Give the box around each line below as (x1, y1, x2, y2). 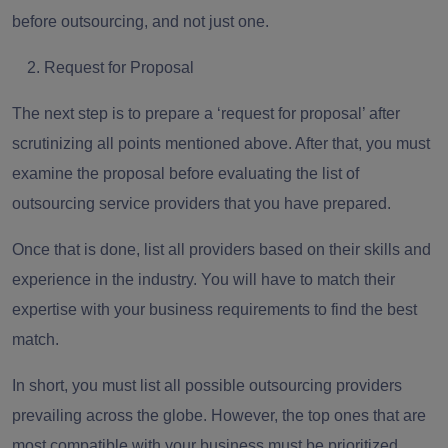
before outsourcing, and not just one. (12, 12, 273, 30)
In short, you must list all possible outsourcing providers (12, 376, 402, 394)
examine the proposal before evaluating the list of (12, 164, 359, 182)
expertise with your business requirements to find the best (12, 300, 417, 318)
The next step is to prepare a (12, 104, 217, 122)
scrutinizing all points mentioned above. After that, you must (12, 134, 430, 152)
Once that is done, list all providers (12, 240, 259, 258)
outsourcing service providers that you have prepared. (12, 194, 395, 212)
